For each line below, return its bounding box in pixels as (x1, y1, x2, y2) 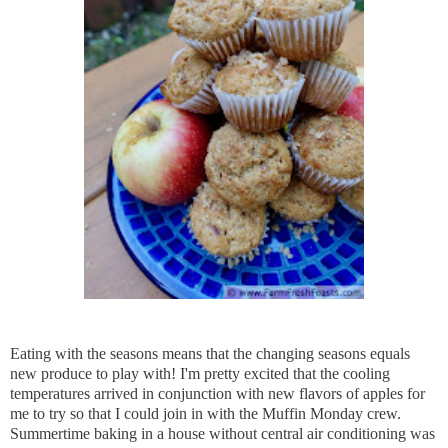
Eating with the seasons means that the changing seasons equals (10, 345, 410, 363)
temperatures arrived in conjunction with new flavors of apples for (10, 385, 425, 403)
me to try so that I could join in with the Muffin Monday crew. (10, 405, 401, 423)
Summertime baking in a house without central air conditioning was (10, 425, 435, 443)
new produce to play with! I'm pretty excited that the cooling (10, 365, 390, 383)
